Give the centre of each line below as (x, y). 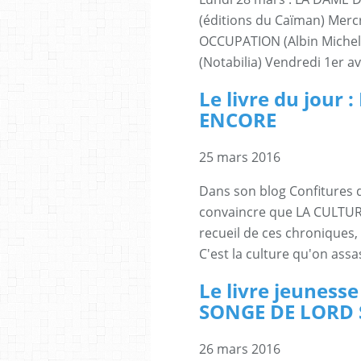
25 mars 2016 (240, 157)
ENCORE (238, 120)
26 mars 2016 (240, 349)
